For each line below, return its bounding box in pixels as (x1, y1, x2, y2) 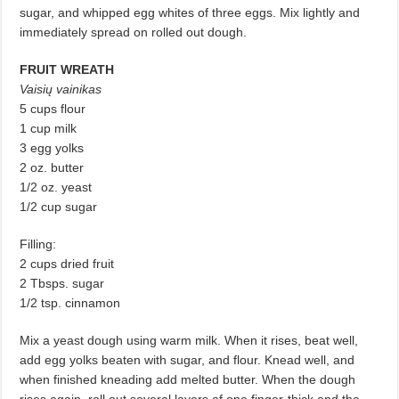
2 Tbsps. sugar (20, 276, 105, 290)
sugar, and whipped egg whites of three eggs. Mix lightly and (20, 5, 361, 20)
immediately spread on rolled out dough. (20, 25, 248, 39)
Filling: (20, 237, 57, 251)
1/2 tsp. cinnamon (20, 296, 121, 310)
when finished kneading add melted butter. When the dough (20, 372, 356, 387)
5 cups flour (20, 102, 86, 116)
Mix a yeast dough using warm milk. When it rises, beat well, (20, 333, 359, 347)
